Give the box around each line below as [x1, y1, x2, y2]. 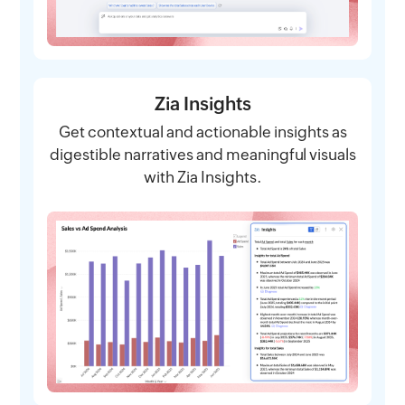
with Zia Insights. [143, 168, 262, 187]
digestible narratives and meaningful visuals [49, 146, 356, 165]
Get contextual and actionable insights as [58, 123, 347, 142]
